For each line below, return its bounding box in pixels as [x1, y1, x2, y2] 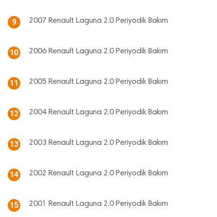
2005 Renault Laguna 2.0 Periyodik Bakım [29, 78, 168, 86]
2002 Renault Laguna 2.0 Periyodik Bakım [29, 170, 168, 177]
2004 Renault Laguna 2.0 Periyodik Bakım [29, 108, 168, 116]
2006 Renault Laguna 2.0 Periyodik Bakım [29, 47, 168, 55]
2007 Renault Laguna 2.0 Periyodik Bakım [29, 17, 168, 25]
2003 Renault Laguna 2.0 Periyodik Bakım [29, 139, 168, 147]
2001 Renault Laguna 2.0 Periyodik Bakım [29, 200, 168, 208]
